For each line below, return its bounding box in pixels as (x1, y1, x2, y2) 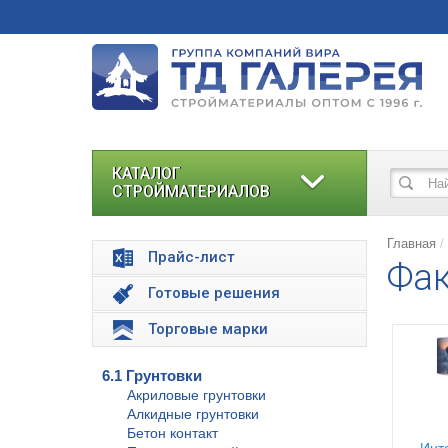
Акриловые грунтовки (127, 387, 266, 403)
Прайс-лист (148, 248, 235, 266)
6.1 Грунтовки (102, 367, 202, 384)
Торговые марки (148, 320, 268, 338)
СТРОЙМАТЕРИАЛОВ (112, 182, 270, 201)
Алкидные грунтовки (127, 406, 259, 422)
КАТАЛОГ (112, 164, 181, 183)
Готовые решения (148, 284, 280, 302)
